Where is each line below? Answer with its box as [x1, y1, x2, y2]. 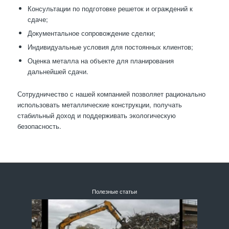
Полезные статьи [91, 188, 137, 195]
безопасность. [17, 121, 61, 131]
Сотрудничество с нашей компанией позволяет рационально [17, 89, 205, 99]
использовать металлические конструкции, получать [17, 100, 182, 110]
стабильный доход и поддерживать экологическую [17, 110, 176, 121]
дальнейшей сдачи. [27, 66, 88, 77]
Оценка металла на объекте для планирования [27, 56, 174, 66]
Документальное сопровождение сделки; [27, 28, 155, 38]
